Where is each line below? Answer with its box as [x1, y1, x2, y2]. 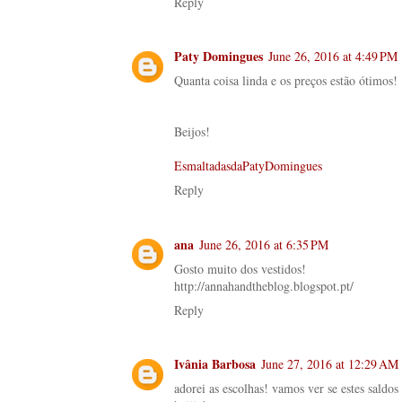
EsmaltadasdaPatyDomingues [174, 157, 322, 175]
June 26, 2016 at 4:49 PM [268, 48, 398, 66]
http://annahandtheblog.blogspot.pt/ [174, 276, 354, 294]
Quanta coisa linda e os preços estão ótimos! [174, 72, 398, 90]
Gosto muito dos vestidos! [174, 259, 306, 277]
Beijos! [174, 123, 210, 141]
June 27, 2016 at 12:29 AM [261, 355, 398, 373]
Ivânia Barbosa [174, 354, 256, 374]
